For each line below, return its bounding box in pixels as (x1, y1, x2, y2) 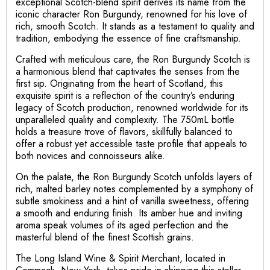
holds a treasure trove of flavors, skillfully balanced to (16, 124, 233, 139)
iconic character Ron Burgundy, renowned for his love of (16, 7, 247, 21)
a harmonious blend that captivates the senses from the (16, 64, 240, 78)
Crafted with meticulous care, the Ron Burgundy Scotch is (16, 52, 250, 66)
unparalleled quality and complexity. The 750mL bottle (16, 112, 234, 127)
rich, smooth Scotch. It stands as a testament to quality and (16, 19, 254, 33)
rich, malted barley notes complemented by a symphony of (16, 181, 253, 196)
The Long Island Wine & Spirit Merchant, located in (16, 251, 225, 265)
